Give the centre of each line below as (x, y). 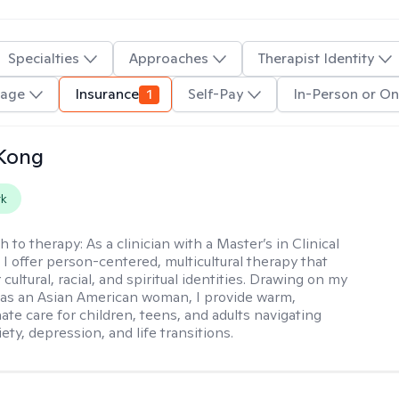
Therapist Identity (316, 58)
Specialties (43, 58)
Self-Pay (216, 94)
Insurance (107, 94)
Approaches (168, 58)
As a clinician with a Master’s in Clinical (213, 244)
